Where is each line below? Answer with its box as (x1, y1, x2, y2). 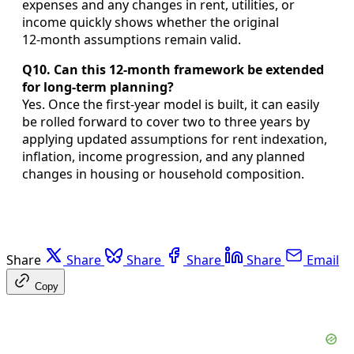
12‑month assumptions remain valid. (22, 30, 241, 48)
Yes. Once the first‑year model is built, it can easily (22, 95, 319, 113)
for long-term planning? (22, 77, 174, 96)
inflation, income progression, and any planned (22, 147, 305, 165)
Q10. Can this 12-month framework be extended (22, 60, 324, 78)
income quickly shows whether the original (22, 13, 279, 31)
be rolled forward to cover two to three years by (22, 112, 310, 130)
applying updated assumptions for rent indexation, (22, 130, 327, 148)
